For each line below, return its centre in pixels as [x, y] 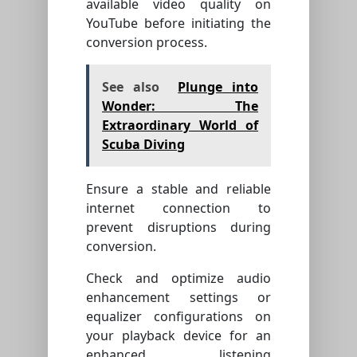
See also [131, 87]
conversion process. [147, 43]
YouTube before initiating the [178, 24]
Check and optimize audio [178, 279]
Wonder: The [180, 106]
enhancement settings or [178, 298]
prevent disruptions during [178, 228]
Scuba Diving [143, 145]
